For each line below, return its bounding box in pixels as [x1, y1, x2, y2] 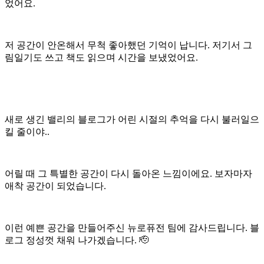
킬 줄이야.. [5, 126, 49, 137]
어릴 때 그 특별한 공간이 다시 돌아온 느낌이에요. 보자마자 [5, 168, 252, 179]
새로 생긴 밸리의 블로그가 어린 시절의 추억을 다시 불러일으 [5, 114, 259, 124]
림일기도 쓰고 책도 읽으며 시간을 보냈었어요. [5, 52, 198, 62]
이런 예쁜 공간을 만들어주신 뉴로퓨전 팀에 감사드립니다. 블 [5, 222, 259, 233]
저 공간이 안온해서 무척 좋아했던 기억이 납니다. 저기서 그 [5, 39, 252, 50]
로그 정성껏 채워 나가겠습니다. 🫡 [5, 235, 148, 245]
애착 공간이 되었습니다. [5, 180, 106, 191]
